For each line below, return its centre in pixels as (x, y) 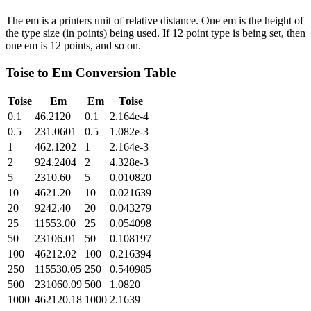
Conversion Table (124, 72)
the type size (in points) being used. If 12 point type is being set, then (155, 33)
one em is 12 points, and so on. (73, 45)
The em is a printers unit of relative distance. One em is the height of (154, 20)
